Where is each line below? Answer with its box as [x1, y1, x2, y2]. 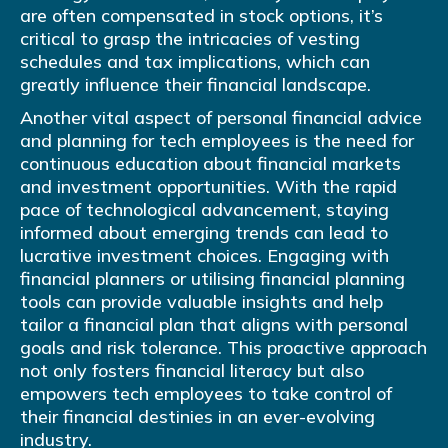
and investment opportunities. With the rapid [20, 175, 397, 199]
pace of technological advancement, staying [20, 198, 389, 222]
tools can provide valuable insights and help [20, 290, 383, 314]
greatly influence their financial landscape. [20, 73, 371, 97]
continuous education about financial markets [20, 152, 401, 176]
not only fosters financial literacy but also [20, 359, 364, 383]
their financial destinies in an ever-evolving [20, 405, 375, 429]
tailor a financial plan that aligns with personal [20, 313, 408, 337]
